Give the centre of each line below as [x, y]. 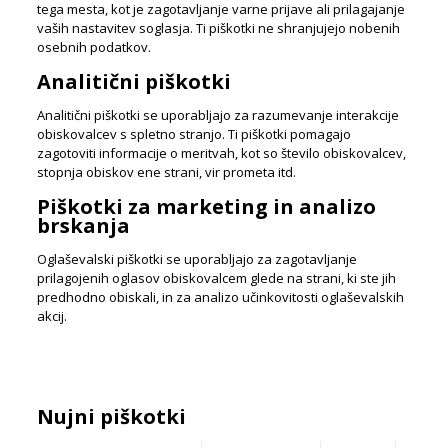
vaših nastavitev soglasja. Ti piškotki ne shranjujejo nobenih [218, 28]
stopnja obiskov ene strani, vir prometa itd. [166, 172]
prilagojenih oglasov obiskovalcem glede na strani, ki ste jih [216, 278]
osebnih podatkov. [93, 47]
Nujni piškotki [111, 416]
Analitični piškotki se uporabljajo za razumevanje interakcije [217, 115]
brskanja [83, 225]
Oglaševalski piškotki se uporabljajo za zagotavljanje [196, 259]
